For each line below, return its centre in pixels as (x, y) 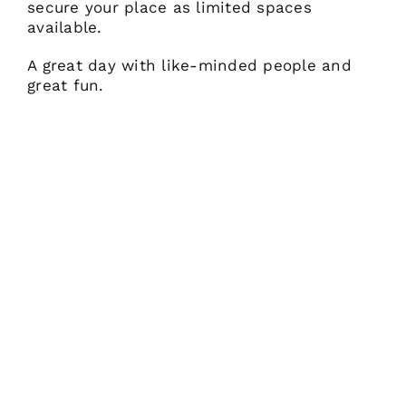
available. (65, 27)
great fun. (66, 85)
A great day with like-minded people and (189, 65)
